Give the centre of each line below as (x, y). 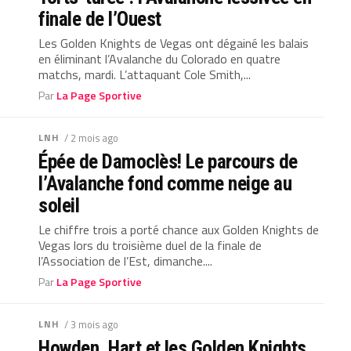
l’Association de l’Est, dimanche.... (126, 261)
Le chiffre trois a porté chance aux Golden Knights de (179, 230)
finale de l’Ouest (100, 19)
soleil (59, 205)
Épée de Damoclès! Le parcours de (168, 161)
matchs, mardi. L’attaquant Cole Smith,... (145, 74)
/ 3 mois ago (91, 324)
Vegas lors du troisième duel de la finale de (150, 245)
